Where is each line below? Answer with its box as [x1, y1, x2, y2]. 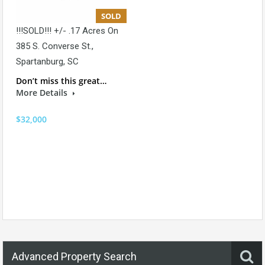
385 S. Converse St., [16, 41, 93, 52]
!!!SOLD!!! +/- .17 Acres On [16, 25, 118, 37]
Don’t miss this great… [16, 75, 106, 87]
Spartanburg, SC [16, 56, 79, 67]
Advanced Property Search [12, 250, 137, 263]
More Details [16, 87, 70, 99]
